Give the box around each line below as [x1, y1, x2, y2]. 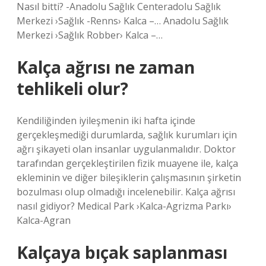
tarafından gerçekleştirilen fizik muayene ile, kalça [17, 157, 238, 170]
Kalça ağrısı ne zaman [17, 56, 195, 78]
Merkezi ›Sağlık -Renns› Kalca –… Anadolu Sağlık [17, 14, 229, 27]
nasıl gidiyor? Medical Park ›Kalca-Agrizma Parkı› [17, 199, 232, 213]
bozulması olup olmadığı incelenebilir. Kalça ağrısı [17, 185, 235, 198]
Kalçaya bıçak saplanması [17, 241, 227, 264]
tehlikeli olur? [17, 77, 128, 100]
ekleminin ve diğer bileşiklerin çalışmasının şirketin [17, 171, 241, 184]
